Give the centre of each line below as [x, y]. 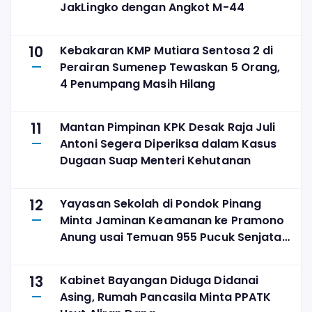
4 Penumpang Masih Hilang [138, 84]
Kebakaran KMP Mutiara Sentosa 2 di [167, 50]
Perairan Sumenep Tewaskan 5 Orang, [170, 67]
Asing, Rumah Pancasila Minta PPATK [166, 297]
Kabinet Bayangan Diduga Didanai [159, 280]
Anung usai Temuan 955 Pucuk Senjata [171, 237]
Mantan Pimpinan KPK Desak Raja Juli [168, 127]
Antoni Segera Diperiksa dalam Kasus [169, 143]
